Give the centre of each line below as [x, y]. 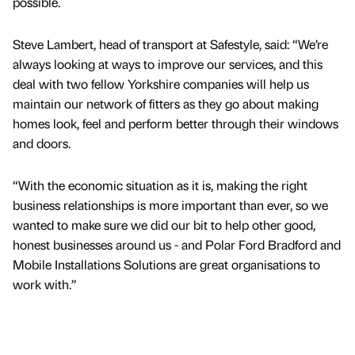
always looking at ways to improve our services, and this [168, 63]
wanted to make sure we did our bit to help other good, [164, 224]
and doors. [42, 143]
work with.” [45, 284]
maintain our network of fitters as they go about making [166, 103]
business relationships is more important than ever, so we [170, 204]
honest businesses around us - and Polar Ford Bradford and [177, 244]
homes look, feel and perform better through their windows [176, 123]
